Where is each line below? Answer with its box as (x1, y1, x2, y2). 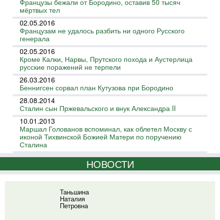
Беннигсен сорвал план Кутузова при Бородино (20, 82, 173, 92)
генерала (20, 33, 50, 43)
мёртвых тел (20, 5, 60, 15)
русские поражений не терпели (20, 62, 121, 72)
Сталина (20, 139, 47, 149)
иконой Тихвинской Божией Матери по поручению (20, 132, 182, 141)
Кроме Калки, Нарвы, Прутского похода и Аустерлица (20, 54, 192, 64)
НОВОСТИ (86, 157, 134, 171)
